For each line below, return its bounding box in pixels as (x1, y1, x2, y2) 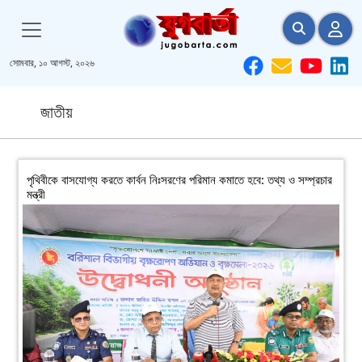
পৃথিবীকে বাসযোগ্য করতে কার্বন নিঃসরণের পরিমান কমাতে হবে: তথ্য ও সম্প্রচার (27, 170, 333, 187)
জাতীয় (40, 100, 74, 123)
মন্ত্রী (27, 185, 46, 202)
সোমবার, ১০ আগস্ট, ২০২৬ (10, 56, 95, 69)
